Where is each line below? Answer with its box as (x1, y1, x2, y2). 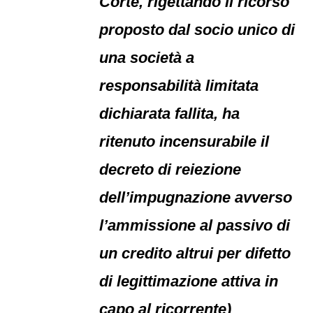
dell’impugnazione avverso (99, 189, 293, 206)
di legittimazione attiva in (99, 272, 279, 290)
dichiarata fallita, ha (99, 105, 240, 122)
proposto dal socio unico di (99, 21, 296, 38)
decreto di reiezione (99, 161, 242, 178)
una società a (99, 49, 195, 66)
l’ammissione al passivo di (99, 217, 291, 234)
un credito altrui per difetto (99, 245, 291, 262)
